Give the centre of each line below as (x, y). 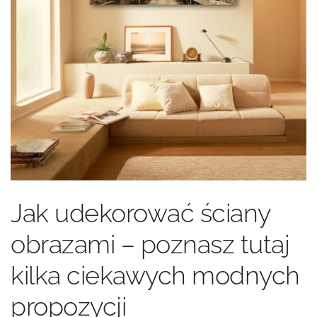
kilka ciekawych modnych (155, 276)
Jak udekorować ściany (140, 213)
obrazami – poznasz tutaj (150, 244)
